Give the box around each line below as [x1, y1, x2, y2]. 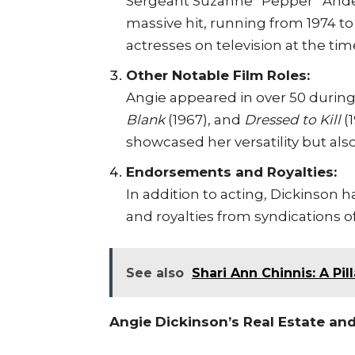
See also [126, 265, 184, 281]
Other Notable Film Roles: [126, 67, 310, 83]
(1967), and [165, 111, 244, 128]
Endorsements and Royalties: [126, 163, 337, 180]
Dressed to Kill [244, 111, 341, 128]
